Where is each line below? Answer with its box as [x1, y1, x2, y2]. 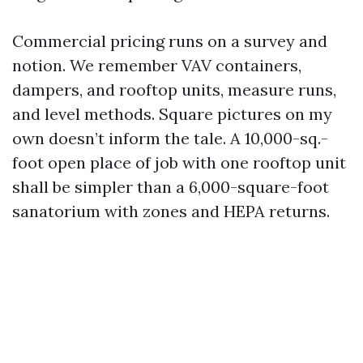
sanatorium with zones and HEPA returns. [12, 201, 330, 221]
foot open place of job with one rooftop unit [12, 152, 346, 173]
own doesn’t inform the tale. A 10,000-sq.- [12, 128, 328, 148]
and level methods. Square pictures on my [12, 104, 332, 124]
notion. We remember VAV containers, [12, 55, 301, 75]
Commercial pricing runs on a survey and [12, 31, 327, 51]
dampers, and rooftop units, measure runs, [12, 79, 336, 100]
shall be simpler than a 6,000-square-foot [12, 177, 329, 197]
